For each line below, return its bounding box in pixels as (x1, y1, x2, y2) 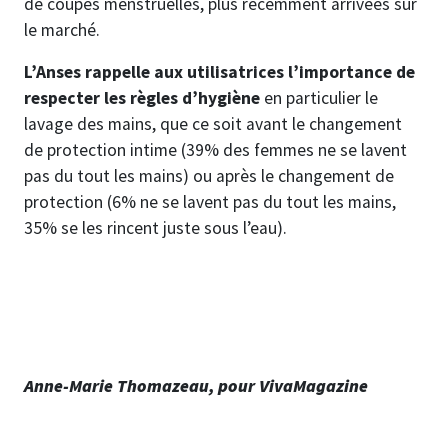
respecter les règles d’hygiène (24, 87, 264, 110)
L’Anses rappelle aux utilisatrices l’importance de (24, 61, 415, 84)
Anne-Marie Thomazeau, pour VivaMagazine (24, 375, 368, 398)
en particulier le (264, 87, 378, 110)
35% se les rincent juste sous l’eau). (24, 217, 291, 240)
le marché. (24, 19, 100, 42)
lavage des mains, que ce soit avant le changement (24, 113, 402, 136)
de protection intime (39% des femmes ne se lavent (24, 139, 407, 162)
